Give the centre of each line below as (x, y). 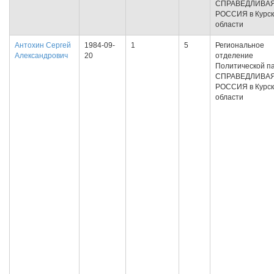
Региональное (240, 45)
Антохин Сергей (43, 45)
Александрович (41, 56)
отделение (234, 56)
